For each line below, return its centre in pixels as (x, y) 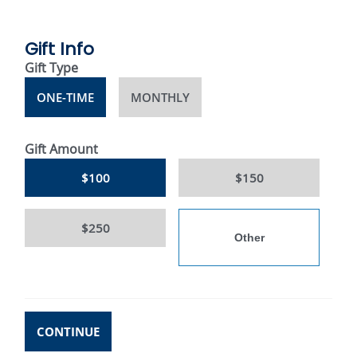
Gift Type (51, 68)
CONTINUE (68, 326)
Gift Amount (61, 149)
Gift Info (59, 49)
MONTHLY (160, 98)
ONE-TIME (65, 98)
